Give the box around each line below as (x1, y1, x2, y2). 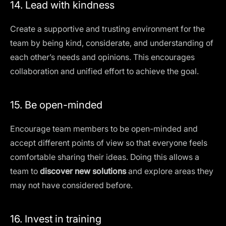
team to (10, 166, 40, 176)
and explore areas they (126, 166, 213, 176)
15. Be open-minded (10, 99, 102, 111)
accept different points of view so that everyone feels (10, 138, 207, 148)
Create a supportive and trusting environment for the (10, 24, 205, 34)
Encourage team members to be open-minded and (10, 124, 198, 134)
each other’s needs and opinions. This (10, 52, 151, 62)
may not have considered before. (10, 180, 133, 190)
